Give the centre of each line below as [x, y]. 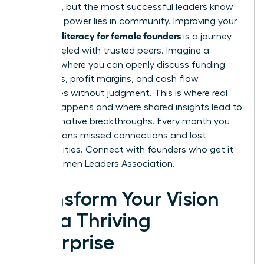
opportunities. [54, 149]
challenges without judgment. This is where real [125, 93]
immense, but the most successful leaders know [128, 7]
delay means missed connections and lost [114, 135]
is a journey [206, 36]
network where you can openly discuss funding [123, 65]
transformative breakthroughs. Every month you [126, 121]
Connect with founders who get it [159, 149]
